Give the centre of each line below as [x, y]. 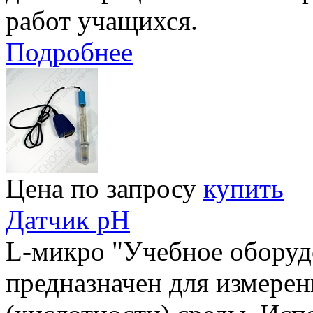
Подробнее [69, 52]
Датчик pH [68, 219]
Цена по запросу [101, 188]
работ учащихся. [102, 20]
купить [243, 188]
